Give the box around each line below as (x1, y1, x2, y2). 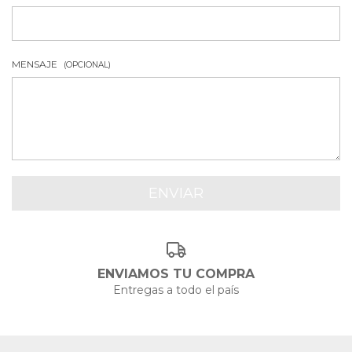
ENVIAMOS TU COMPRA (97, 266, 255, 281)
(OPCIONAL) (64, 60, 111, 70)
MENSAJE (12, 58, 60, 70)
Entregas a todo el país (113, 282, 239, 297)
